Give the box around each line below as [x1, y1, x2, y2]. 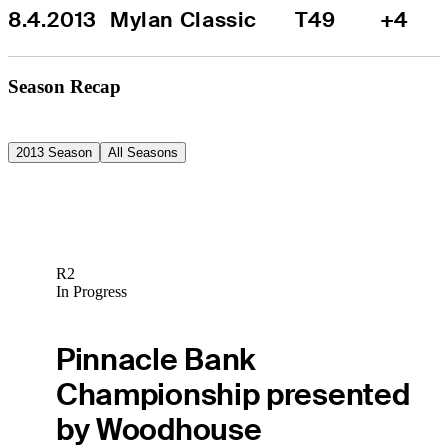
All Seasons [108, 144, 178, 160]
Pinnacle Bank [55, 339, 257, 379]
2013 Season [16, 144, 92, 160]
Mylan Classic [110, 5, 258, 33]
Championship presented [55, 374, 410, 414]
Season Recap [8, 75, 121, 97]
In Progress [55, 283, 127, 301]
